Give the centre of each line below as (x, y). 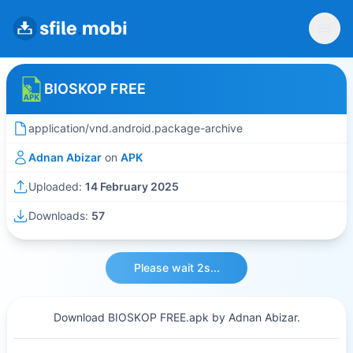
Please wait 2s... (176, 268)
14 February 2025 (132, 186)
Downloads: (60, 216)
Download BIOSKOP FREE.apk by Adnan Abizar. (176, 317)
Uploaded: (57, 186)
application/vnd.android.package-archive (136, 128)
